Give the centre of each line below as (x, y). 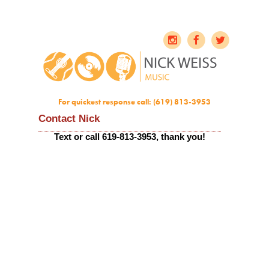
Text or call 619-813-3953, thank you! (130, 137)
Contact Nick (69, 119)
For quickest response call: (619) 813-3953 (134, 102)
